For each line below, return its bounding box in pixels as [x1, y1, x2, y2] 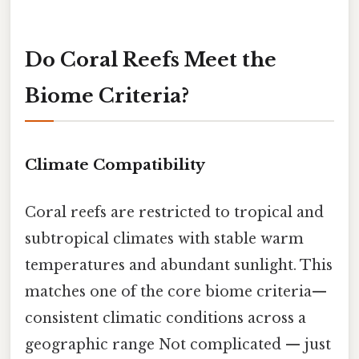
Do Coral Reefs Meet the [25, 47, 276, 71]
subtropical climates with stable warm [25, 229, 304, 248]
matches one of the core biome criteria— [25, 282, 327, 301]
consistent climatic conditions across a [25, 309, 306, 327]
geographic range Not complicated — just [25, 335, 331, 353]
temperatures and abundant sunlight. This [25, 256, 333, 274]
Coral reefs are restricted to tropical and [25, 203, 324, 221]
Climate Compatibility [25, 155, 205, 174]
